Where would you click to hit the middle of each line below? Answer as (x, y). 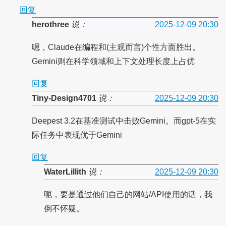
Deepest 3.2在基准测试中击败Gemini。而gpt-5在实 (124, 121)
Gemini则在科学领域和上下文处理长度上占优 (113, 62)
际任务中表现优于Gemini (77, 135)
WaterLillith (65, 172)
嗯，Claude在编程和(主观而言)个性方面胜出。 (116, 47)
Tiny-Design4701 (64, 98)
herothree (50, 25)
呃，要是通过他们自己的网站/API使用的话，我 (128, 195)
